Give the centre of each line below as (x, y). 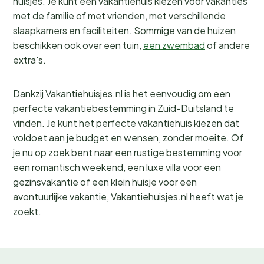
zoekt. (27, 211)
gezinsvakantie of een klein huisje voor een (105, 182)
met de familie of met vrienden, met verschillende (119, 16)
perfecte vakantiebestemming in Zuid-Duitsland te (123, 108)
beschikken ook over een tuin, (78, 45)
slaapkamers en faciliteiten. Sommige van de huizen (124, 30)
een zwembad (174, 45)
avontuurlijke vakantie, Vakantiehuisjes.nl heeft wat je (128, 197)
